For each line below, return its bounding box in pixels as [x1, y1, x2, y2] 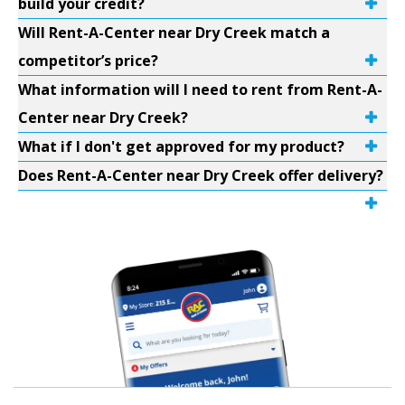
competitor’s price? [18, 51, 158, 71]
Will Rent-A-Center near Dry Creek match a [18, 23, 330, 42]
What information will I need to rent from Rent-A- [18, 80, 382, 99]
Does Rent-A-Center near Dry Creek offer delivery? [18, 165, 383, 185]
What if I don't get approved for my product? [18, 137, 344, 156]
